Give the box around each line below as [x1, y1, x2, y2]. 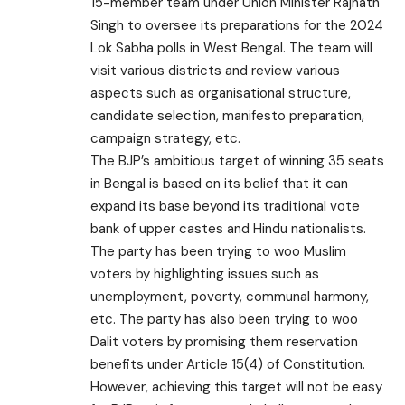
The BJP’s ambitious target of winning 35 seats [90, 151, 384, 170]
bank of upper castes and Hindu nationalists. [90, 219, 366, 238]
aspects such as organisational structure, [90, 83, 351, 102]
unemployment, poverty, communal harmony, [90, 287, 369, 306]
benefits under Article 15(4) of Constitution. [90, 354, 365, 373]
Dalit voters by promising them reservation [90, 332, 358, 351]
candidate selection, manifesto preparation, [90, 106, 364, 125]
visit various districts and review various [90, 61, 340, 80]
